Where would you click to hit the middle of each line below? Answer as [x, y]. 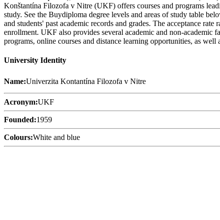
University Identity [35, 60]
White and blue [56, 137]
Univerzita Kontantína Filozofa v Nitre [86, 81]
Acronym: [21, 102]
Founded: [20, 119]
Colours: [18, 137]
